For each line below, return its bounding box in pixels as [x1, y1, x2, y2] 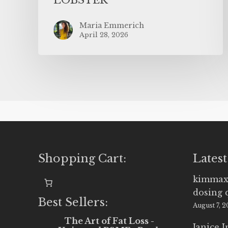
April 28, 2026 [79, 30, 128, 39]
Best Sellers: [38, 195, 108, 209]
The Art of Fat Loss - [65, 215, 155, 226]
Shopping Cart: [38, 151, 126, 165]
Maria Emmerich [79, 20, 144, 30]
